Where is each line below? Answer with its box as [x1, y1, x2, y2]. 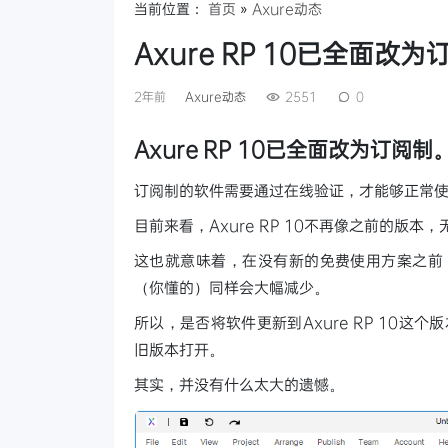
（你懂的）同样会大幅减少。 [134, 277, 329, 298]
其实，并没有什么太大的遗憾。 [134, 374, 344, 395]
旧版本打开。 [134, 339, 224, 360]
